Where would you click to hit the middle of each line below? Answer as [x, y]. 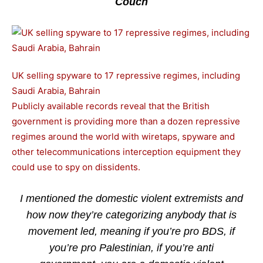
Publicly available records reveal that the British [111, 106]
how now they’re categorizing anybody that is [131, 215]
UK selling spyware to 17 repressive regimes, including [126, 75]
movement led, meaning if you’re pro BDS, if [131, 231]
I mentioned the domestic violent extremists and [131, 198]
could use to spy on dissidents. [76, 167]
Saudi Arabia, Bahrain [56, 91]
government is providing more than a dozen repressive [126, 121]
